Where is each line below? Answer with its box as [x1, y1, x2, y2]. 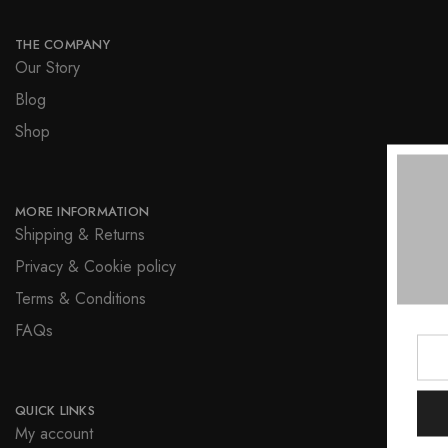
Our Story [15, 56, 80, 80]
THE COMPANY [15, 35, 110, 55]
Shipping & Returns [15, 223, 145, 247]
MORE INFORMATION [15, 202, 150, 222]
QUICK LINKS [15, 401, 95, 421]
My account [15, 422, 93, 446]
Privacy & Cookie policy [15, 255, 176, 279]
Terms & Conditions [15, 287, 146, 311]
